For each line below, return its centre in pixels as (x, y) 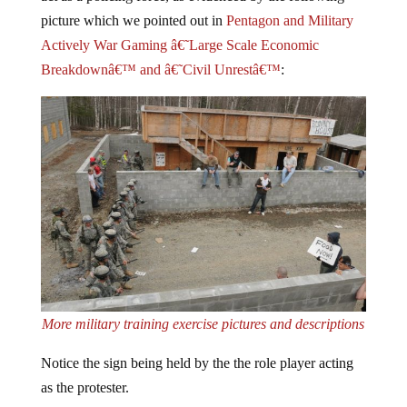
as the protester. (84, 373)
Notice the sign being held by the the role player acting (197, 349)
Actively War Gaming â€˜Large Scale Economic (179, 30)
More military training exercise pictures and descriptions (203, 310)
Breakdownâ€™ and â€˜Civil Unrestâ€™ (160, 55)
